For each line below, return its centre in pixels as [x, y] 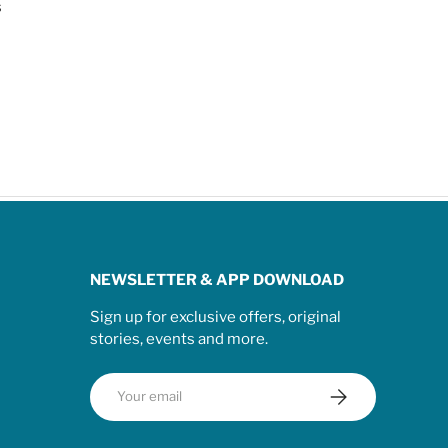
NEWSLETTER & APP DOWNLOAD [217, 280]
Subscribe [357, 390]
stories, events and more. [179, 339]
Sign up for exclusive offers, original [215, 317]
